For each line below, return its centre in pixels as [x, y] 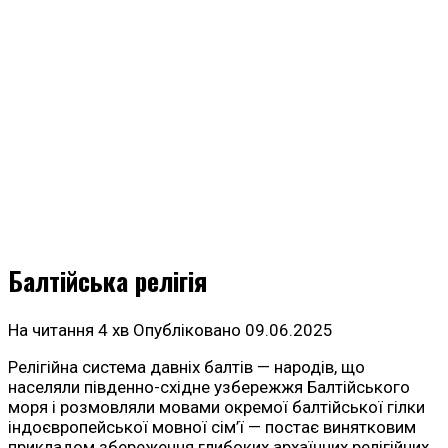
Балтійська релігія [107, 281]
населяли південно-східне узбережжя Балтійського [209, 387]
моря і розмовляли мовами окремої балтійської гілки [216, 407]
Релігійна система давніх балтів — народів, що [186, 367]
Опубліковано [187, 330]
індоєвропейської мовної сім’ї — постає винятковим [212, 427]
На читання [51, 330]
